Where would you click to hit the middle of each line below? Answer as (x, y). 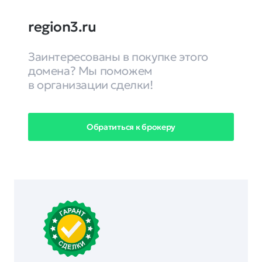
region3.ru (62, 27)
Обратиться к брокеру (131, 127)
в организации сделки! (91, 85)
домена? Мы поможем (90, 71)
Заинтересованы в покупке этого (118, 57)
